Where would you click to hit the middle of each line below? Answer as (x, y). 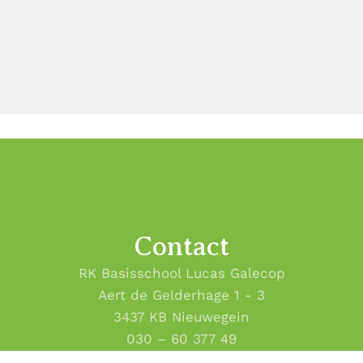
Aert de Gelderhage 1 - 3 (181, 295)
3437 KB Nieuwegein (181, 316)
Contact (181, 246)
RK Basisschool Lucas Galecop (181, 273)
